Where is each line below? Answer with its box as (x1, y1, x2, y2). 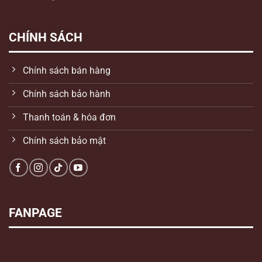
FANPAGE (9, 205, 62, 220)
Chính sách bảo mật (23, 135, 106, 147)
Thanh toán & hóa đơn (23, 112, 116, 123)
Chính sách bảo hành (23, 88, 111, 100)
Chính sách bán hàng (23, 65, 111, 77)
